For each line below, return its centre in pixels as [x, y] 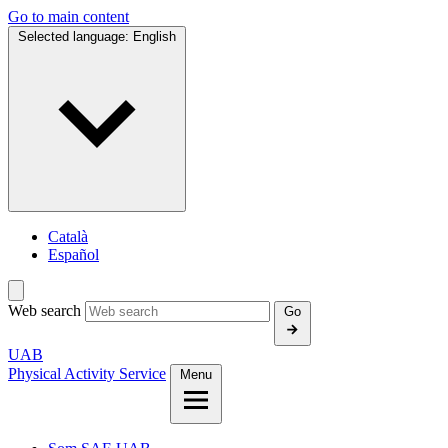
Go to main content [68, 16]
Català [68, 236]
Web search [44, 310]
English [154, 36]
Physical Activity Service [87, 373]
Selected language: [75, 36]
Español [73, 254]
